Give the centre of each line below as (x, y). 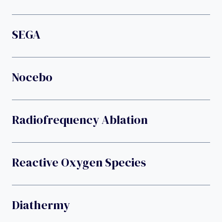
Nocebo (32, 77)
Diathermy (41, 205)
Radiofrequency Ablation (80, 119)
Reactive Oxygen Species (79, 162)
